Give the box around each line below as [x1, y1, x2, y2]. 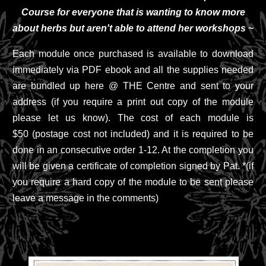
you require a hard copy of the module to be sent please [12, 176, 254, 187]
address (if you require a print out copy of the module [12, 96, 254, 107]
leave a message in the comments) [12, 192, 159, 203]
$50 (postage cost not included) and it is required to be [12, 128, 254, 139]
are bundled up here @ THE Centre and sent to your [12, 80, 254, 91]
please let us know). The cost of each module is [12, 112, 254, 123]
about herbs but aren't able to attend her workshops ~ [12, 23, 254, 33]
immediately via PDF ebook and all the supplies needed [12, 64, 254, 75]
